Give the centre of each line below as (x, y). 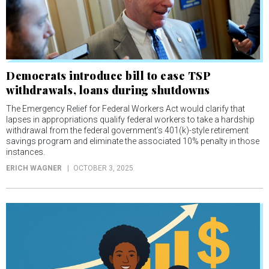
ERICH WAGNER (34, 168)
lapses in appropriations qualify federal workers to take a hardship (130, 119)
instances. (26, 152)
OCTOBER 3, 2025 (103, 168)
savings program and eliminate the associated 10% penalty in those (133, 141)
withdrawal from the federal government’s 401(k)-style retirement (127, 130)
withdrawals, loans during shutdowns (108, 90)
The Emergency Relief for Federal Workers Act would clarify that (125, 108)
